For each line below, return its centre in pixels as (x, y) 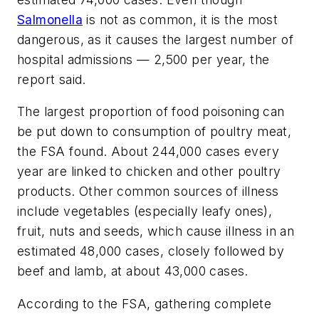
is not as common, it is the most (181, 19)
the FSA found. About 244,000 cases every (148, 152)
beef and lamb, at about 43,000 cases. (133, 271)
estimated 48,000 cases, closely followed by (151, 251)
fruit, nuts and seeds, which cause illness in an (156, 231)
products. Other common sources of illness (148, 192)
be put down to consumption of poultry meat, (155, 132)
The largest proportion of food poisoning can (151, 112)
